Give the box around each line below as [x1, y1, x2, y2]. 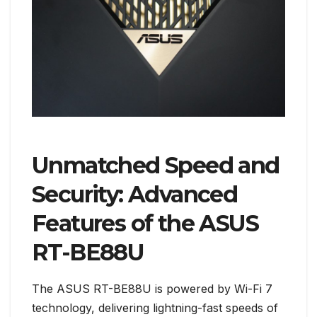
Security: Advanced [32, 180, 238, 209]
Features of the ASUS [32, 209, 258, 238]
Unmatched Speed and [32, 151, 279, 180]
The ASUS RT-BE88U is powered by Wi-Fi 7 [32, 282, 272, 296]
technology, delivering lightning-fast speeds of [32, 301, 278, 316]
